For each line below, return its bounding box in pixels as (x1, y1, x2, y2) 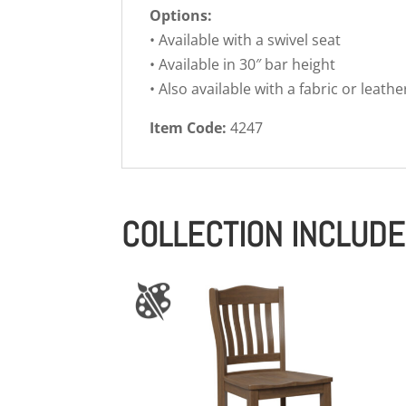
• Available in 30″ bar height (150, 53, 336, 74)
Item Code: (150, 117, 227, 138)
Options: (150, 5, 213, 25)
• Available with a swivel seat (150, 29, 342, 50)
